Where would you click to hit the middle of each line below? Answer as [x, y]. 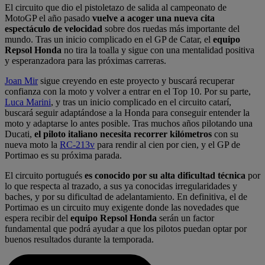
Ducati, [20, 134]
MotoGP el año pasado [49, 18]
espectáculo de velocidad [54, 29]
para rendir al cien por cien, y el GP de [167, 145]
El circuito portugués [45, 176]
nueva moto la [32, 145]
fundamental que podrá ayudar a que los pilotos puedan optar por [126, 229]
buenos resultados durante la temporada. [82, 240]
